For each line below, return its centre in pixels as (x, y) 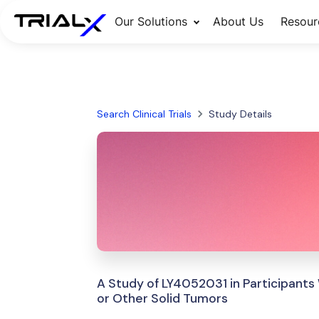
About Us (238, 21)
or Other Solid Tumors (162, 298)
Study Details (240, 114)
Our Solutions (151, 21)
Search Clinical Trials (144, 114)
